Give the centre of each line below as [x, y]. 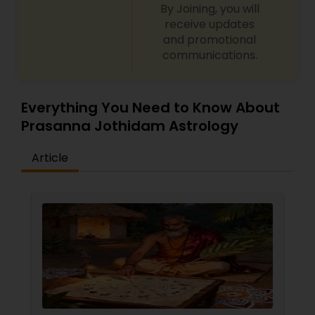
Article [50, 158]
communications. [210, 55]
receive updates [210, 24]
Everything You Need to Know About [150, 108]
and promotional [210, 40]
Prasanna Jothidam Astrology [130, 126]
